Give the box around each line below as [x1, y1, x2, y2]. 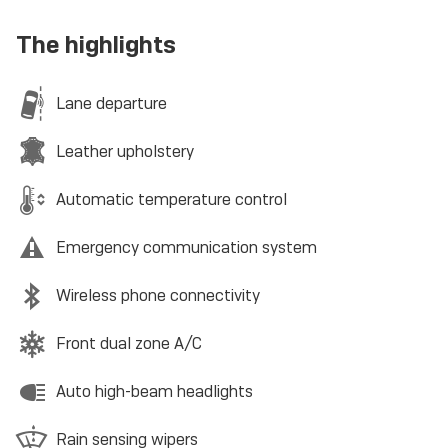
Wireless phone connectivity [56, 285, 260, 306]
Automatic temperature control [56, 189, 287, 210]
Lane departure [56, 93, 167, 114]
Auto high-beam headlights [56, 381, 253, 402]
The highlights [16, 29, 176, 60]
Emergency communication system [56, 237, 317, 258]
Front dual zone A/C [56, 333, 202, 354]
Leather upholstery [56, 141, 194, 162]
